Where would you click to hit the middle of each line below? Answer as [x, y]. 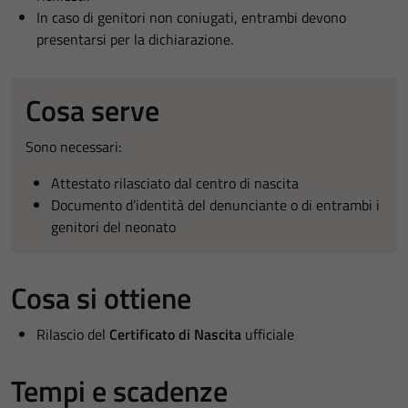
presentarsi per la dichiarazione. [135, 39]
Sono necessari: [73, 147]
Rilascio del [73, 334]
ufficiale [268, 334]
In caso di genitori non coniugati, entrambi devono [191, 17]
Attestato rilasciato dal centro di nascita [175, 183]
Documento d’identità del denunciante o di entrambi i [215, 205]
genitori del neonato [113, 227]
